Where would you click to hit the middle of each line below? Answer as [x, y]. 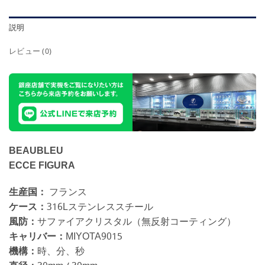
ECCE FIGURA [42, 166]
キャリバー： [37, 237]
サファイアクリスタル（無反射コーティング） [137, 222]
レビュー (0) [30, 52]
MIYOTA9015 [94, 237]
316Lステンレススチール [100, 208]
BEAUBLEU [36, 151]
